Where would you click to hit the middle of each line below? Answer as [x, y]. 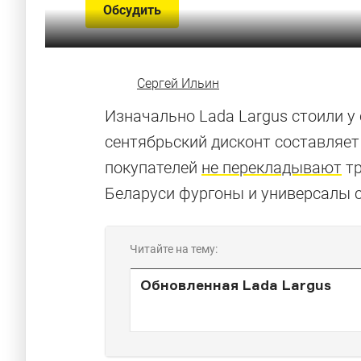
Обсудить [132, 10]
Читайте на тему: [174, 249]
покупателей [153, 168]
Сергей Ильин [178, 83]
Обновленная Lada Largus [236, 285]
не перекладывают [272, 168]
